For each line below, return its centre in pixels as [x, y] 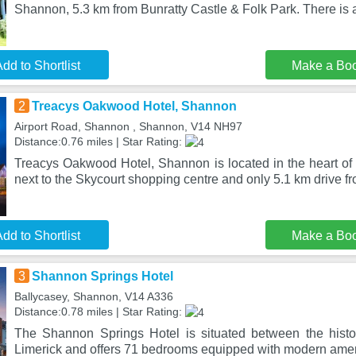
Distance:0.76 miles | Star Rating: [99, 141]
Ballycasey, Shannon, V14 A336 [93, 296]
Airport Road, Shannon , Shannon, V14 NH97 [128, 126]
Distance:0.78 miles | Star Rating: [99, 311]
